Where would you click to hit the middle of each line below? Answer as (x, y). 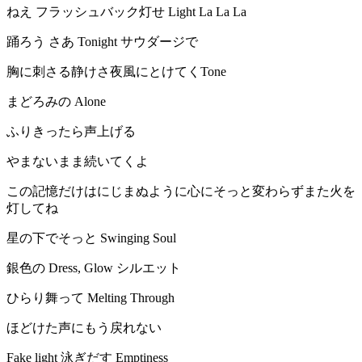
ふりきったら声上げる (71, 132)
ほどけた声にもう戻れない (84, 328)
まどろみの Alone (56, 102)
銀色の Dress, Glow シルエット (94, 268)
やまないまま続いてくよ (78, 162)
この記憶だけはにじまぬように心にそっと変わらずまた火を (181, 192)
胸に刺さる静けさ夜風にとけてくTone (116, 72)
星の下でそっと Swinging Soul (91, 238)
